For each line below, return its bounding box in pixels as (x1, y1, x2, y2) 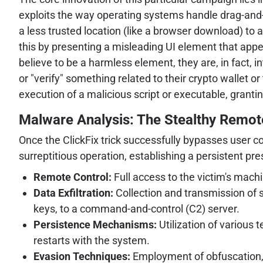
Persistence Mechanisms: (33, 218, 157, 231)
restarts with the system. (33, 234, 150, 247)
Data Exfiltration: (33, 187, 113, 200)
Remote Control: (33, 171, 112, 184)
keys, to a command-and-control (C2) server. (33, 203, 240, 215)
